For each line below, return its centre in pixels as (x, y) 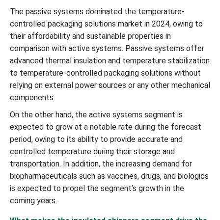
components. (32, 97)
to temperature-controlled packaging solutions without (105, 73)
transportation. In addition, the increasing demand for (101, 164)
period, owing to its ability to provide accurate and (96, 139)
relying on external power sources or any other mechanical (110, 85)
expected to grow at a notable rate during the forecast (106, 127)
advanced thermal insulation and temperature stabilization (110, 60)
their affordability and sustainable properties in (90, 36)
